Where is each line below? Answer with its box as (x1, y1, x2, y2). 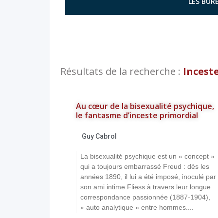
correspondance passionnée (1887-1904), (80, 193, 210, 201)
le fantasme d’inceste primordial (76, 110, 198, 121)
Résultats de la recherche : (60, 65, 183, 78)
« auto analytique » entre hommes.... (80, 203, 194, 211)
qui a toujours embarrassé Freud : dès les (80, 163, 209, 170)
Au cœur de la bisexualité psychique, (76, 101, 214, 111)
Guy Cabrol (82, 132, 117, 140)
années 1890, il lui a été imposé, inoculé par (80, 173, 216, 181)
